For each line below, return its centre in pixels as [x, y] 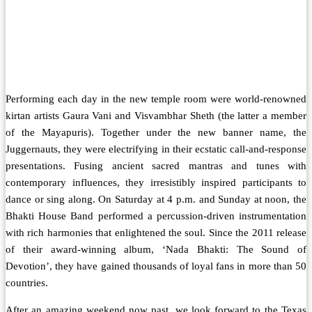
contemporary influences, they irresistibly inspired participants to [156, 183]
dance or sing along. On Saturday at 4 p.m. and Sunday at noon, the [156, 200]
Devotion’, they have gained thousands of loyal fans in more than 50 [156, 266]
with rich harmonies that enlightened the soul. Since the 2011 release [156, 233]
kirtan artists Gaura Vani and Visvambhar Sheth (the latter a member [156, 116]
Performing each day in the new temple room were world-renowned [156, 99]
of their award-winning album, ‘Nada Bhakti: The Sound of [156, 250]
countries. [27, 283]
